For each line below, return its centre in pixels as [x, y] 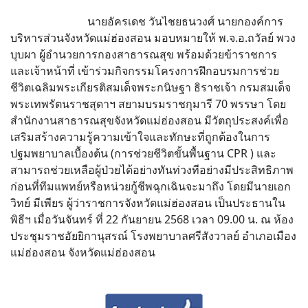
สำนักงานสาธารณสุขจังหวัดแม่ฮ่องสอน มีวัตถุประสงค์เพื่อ [150, 120]
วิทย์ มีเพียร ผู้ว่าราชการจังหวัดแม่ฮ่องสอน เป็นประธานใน [148, 202]
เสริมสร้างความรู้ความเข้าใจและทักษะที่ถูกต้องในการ [140, 136]
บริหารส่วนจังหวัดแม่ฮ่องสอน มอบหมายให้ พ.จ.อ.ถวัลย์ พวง [153, 37]
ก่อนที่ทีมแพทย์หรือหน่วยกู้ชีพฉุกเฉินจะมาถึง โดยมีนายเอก [151, 186]
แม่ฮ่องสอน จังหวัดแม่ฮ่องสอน [83, 252]
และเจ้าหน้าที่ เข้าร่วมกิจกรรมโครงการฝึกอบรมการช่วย [145, 70]
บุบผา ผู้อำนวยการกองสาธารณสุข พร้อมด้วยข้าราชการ [144, 54]
